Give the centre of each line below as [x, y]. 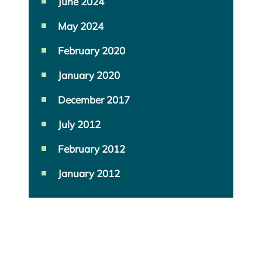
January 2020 [89, 75]
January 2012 [89, 174]
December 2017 [94, 100]
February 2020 [92, 51]
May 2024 [81, 26]
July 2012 [79, 125]
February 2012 [92, 149]
